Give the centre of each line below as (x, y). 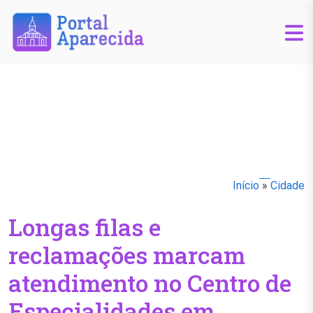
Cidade (287, 186)
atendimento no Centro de (150, 283)
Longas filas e (85, 227)
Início (246, 186)
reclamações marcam (127, 255)
